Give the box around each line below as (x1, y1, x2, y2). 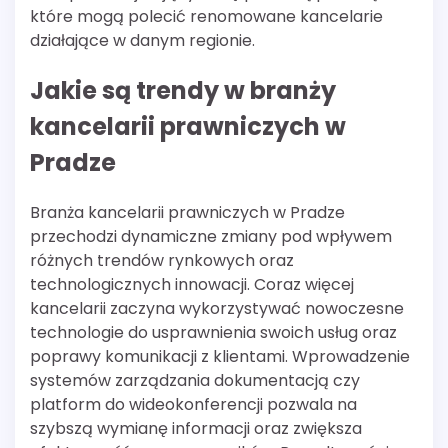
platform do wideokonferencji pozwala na (30, 393, 357, 417)
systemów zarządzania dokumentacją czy (30, 369, 360, 393)
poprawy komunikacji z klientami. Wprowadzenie (30, 345, 410, 369)
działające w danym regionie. (30, 29, 255, 53)
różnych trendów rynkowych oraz (30, 249, 294, 273)
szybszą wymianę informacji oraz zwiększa (30, 417, 362, 441)
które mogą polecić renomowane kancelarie (30, 5, 383, 29)
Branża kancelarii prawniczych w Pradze (30, 201, 345, 225)
